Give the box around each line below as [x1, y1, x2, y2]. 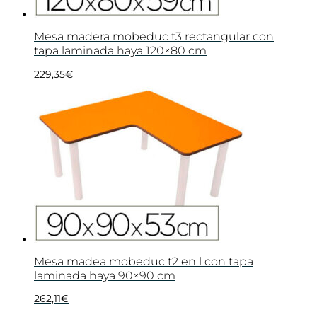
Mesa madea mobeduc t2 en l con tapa [34, 255, 253, 269]
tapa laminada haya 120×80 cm [34, 44, 207, 58]
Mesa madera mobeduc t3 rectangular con [34, 30, 274, 44]
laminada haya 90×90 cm [34, 269, 175, 283]
